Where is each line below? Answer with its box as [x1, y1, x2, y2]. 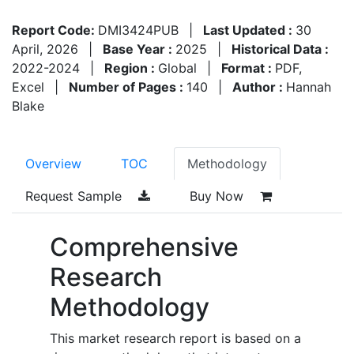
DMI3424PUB [98, 21, 179, 38]
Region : [104, 59, 158, 76]
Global [158, 59, 197, 76]
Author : [232, 78, 286, 95]
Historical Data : [232, 40, 329, 57]
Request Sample [25, 187, 126, 204]
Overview [25, 155, 81, 171]
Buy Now [190, 187, 247, 204]
